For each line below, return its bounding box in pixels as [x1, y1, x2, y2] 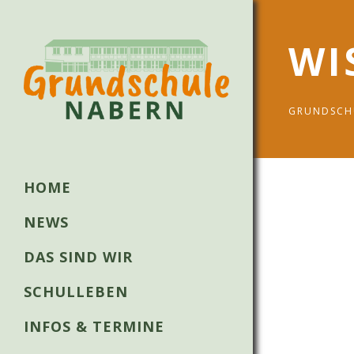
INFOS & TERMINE [24, 317, 164, 336]
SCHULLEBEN [24, 282, 128, 301]
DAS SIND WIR [24, 247, 133, 266]
